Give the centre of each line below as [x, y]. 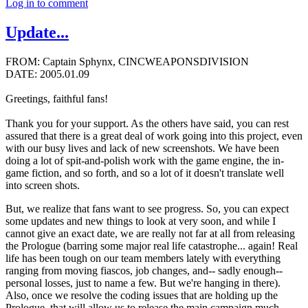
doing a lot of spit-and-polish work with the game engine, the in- [145, 161]
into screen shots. [43, 186]
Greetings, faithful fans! [57, 99]
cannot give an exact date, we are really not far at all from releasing [150, 234]
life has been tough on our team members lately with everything [143, 258]
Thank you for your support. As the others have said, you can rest [147, 124]
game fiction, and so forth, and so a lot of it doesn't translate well [145, 173]
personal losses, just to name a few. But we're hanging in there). [143, 283]
